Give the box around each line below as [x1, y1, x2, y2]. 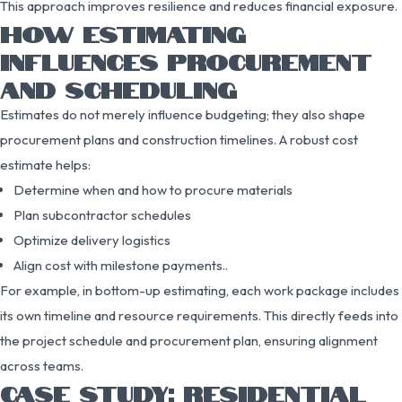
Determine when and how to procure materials [13, 180, 293, 198]
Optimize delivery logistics [13, 231, 170, 249]
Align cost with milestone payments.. [13, 256, 228, 274]
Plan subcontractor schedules [13, 205, 191, 223]
